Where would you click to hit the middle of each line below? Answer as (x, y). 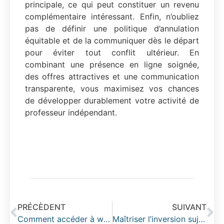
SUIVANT (189, 207)
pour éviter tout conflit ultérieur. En (112, 53)
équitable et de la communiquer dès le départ (112, 41)
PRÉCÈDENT (41, 207)
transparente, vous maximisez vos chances (112, 89)
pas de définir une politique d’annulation (112, 29)
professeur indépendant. (71, 113)
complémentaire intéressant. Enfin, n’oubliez (112, 17)
